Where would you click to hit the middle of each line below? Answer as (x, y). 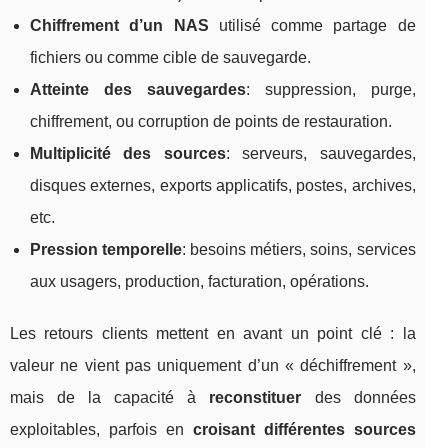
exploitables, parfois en (101, 429)
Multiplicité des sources (128, 153)
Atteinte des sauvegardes (138, 89)
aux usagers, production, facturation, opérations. (199, 281)
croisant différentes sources (304, 429)
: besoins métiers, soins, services (299, 249)
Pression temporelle (106, 249)
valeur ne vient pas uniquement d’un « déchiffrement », (213, 365)
